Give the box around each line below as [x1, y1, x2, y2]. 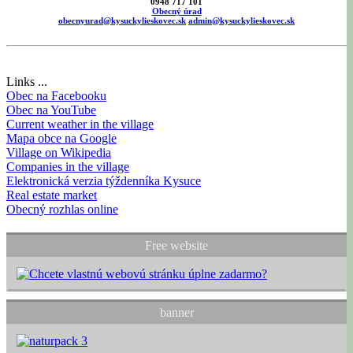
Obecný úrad [151, 6, 202, 16]
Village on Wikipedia [6, 145, 111, 159]
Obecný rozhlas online [6, 202, 118, 216]
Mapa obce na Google [6, 131, 117, 145]
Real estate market [6, 188, 97, 202]
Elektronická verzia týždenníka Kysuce [6, 173, 201, 188]
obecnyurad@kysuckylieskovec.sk [58, 15, 186, 25]
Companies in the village [6, 159, 129, 173]
